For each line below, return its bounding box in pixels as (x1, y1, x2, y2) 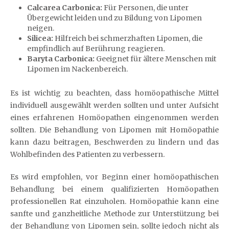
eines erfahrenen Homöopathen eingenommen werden (10, 112, 219, 122)
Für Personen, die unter (102, 3, 189, 12)
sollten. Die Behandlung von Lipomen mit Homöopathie (10, 125, 219, 134)
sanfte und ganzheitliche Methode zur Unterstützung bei (10, 209, 219, 218)
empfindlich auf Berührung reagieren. (27, 44, 165, 53)
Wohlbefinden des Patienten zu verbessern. (10, 149, 165, 159)
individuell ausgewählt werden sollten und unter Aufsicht (10, 100, 219, 110)
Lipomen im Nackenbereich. (27, 64, 128, 74)
